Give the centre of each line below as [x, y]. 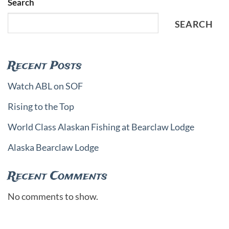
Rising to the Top [41, 107]
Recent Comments [58, 176]
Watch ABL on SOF [45, 86]
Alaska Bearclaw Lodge [53, 147]
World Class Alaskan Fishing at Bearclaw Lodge [101, 127]
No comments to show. [53, 196]
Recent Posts [45, 66]
